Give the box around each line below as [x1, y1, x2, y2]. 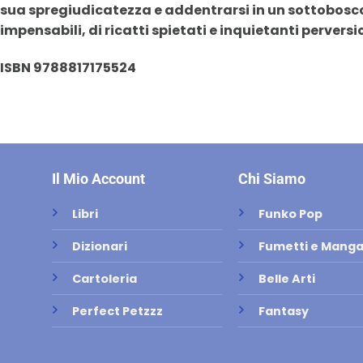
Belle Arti [258, 270, 315, 287]
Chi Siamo [237, 169, 305, 187]
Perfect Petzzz [71, 302, 163, 319]
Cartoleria [71, 270, 137, 287]
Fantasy [258, 302, 309, 319]
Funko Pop [258, 205, 322, 222]
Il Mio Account [51, 169, 145, 187]
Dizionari [71, 237, 127, 254]
